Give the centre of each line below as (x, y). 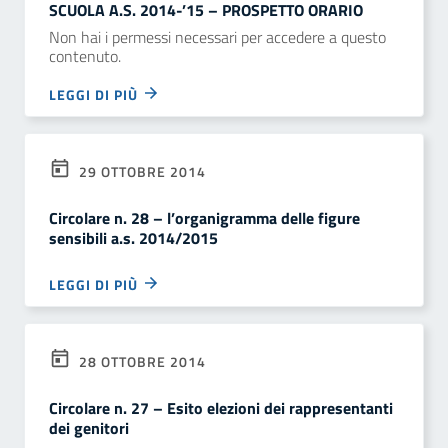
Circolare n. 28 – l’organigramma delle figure (204, 218)
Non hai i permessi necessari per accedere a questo (217, 37)
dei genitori (89, 428)
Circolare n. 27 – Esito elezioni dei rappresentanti (221, 408)
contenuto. (85, 56)
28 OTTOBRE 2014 (140, 361)
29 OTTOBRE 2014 (140, 171)
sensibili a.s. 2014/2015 (133, 238)
